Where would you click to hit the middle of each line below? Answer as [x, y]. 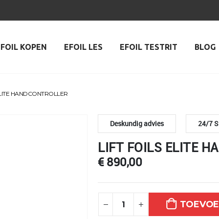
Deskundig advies [137, 123]
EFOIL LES [84, 47]
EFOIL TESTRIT [149, 47]
